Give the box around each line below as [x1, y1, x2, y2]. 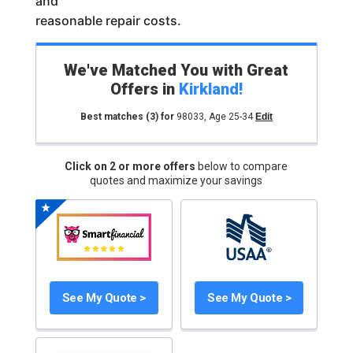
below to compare [198, 160, 288, 173]
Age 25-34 [208, 111, 253, 122]
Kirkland [178, 80, 239, 98]
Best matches [80, 111, 146, 122]
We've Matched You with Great [64, 61, 289, 80]
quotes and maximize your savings [90, 174, 263, 187]
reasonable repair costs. [35, 13, 181, 28]
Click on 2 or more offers [65, 160, 199, 173]
